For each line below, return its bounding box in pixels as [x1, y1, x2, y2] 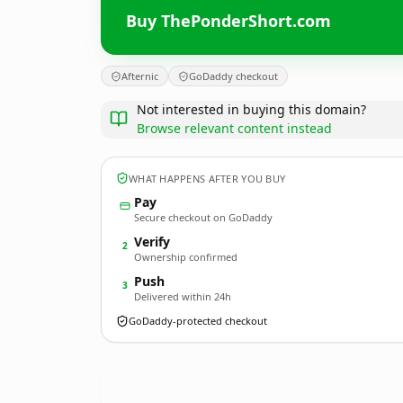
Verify [134, 233, 170, 250]
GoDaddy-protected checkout [129, 314, 267, 327]
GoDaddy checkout [189, 69, 278, 83]
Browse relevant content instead [137, 120, 332, 137]
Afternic [121, 69, 158, 83]
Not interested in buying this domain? [137, 101, 366, 118]
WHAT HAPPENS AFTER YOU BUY [129, 171, 286, 185]
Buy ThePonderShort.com [126, 9, 331, 31]
